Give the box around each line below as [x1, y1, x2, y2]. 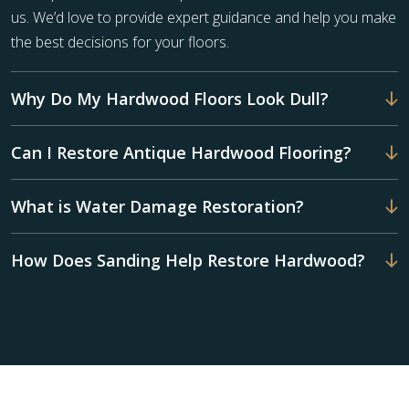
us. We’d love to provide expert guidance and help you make [11, 7, 396, 28]
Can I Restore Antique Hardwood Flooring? [11, 142, 351, 164]
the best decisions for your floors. [11, 32, 229, 53]
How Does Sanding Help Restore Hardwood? [11, 249, 365, 272]
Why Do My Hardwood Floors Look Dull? [11, 88, 329, 110]
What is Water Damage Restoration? [11, 195, 304, 218]
